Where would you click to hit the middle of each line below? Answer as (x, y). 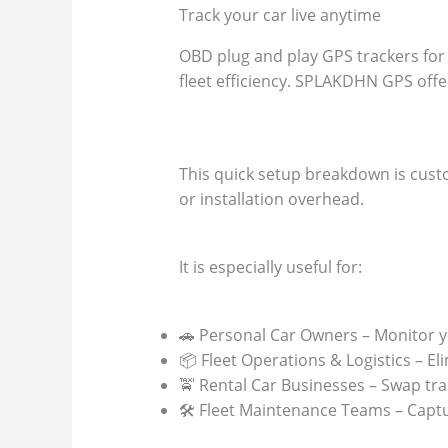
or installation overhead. (271, 199)
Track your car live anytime (279, 15)
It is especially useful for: (270, 266)
